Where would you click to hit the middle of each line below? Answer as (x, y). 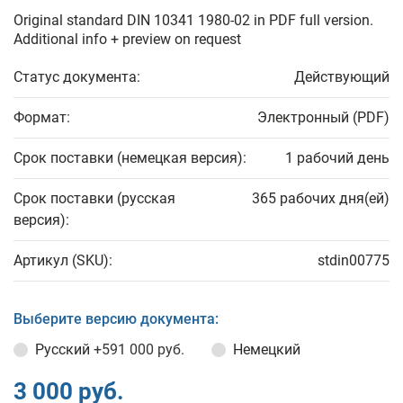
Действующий (342, 77)
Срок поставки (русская (94, 198)
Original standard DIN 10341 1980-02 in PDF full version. (193, 20)
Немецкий (267, 349)
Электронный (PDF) (323, 117)
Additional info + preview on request (127, 39)
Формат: (42, 117)
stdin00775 (354, 260)
